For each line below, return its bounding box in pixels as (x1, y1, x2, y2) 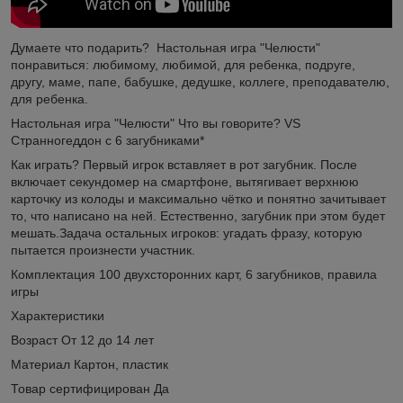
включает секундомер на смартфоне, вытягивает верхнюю (11, 174, 359, 189)
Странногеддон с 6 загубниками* (11, 132, 204, 148)
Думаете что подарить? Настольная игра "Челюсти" (11, 40, 324, 55)
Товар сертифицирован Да (11, 381, 169, 396)
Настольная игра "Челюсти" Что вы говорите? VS (11, 115, 300, 130)
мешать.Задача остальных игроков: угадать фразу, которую (11, 225, 363, 240)
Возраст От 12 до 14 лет (11, 332, 154, 347)
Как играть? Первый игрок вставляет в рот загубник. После (11, 157, 357, 172)
